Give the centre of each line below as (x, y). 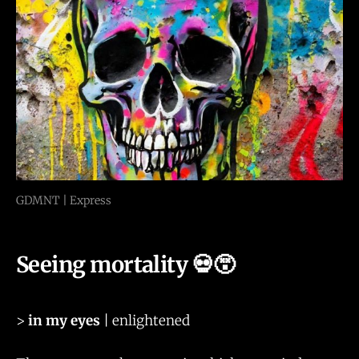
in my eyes (63, 320)
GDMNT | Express (64, 201)
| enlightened (145, 320)
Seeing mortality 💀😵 (125, 264)
